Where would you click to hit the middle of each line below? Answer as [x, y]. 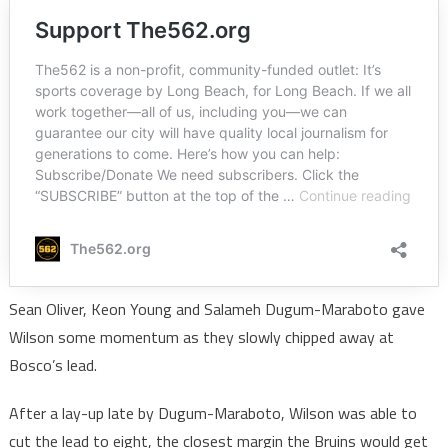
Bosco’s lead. [54, 365]
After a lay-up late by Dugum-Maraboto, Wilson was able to [212, 413]
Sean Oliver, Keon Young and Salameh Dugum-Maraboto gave [216, 309]
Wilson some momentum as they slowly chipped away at [201, 337]
